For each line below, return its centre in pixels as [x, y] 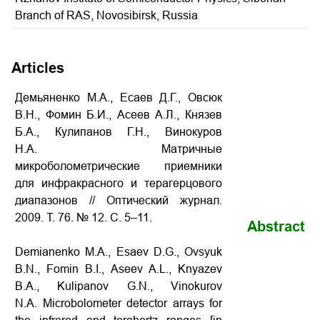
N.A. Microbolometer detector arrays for [119, 303]
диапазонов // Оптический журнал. [119, 200]
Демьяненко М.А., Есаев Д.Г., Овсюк [119, 97]
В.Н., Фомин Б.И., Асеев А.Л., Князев [119, 115]
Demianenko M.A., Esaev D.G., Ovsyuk [119, 252]
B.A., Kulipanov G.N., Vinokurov [119, 286]
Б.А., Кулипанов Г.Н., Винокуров [119, 132]
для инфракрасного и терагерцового [119, 183]
